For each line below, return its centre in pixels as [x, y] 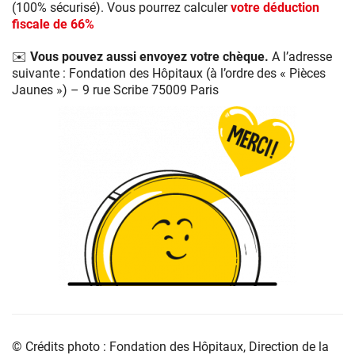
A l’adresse [302, 57]
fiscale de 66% [53, 25]
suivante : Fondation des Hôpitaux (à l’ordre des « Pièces [169, 74]
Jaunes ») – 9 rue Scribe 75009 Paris [115, 90]
